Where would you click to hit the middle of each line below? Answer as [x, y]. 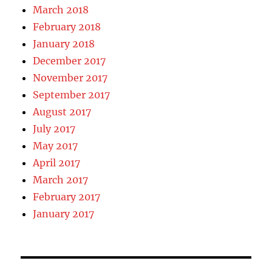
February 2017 [67, 196]
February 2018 [67, 26]
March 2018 [61, 9]
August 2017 [62, 111]
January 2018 [64, 43]
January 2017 [64, 213]
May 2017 [56, 145]
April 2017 [57, 162]
